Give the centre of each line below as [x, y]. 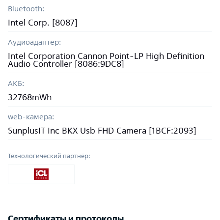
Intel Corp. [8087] [43, 22]
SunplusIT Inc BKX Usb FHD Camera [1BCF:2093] [102, 130]
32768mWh [30, 97]
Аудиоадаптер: [34, 42]
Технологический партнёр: [49, 156]
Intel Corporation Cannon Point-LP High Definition [106, 56]
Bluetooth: [26, 9]
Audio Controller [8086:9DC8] [66, 64]
